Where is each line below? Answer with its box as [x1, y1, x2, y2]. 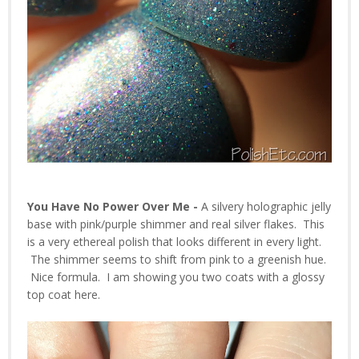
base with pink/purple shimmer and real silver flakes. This [27, 216, 325, 232]
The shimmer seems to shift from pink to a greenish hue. [27, 252, 326, 268]
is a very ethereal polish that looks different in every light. [27, 234, 321, 250]
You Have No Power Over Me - [27, 199, 201, 215]
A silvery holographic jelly [201, 199, 331, 215]
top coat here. [27, 287, 100, 303]
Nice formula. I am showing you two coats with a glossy [27, 269, 325, 285]
